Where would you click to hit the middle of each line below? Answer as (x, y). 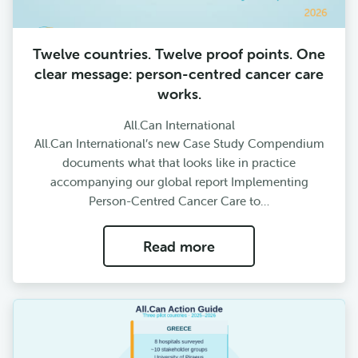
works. (179, 93)
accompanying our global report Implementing (179, 181)
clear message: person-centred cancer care (179, 74)
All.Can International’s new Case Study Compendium (179, 143)
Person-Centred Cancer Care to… (179, 201)
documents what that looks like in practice (179, 162)
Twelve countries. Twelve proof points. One (179, 54)
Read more (179, 246)
